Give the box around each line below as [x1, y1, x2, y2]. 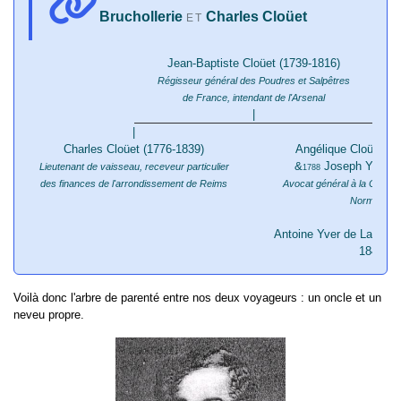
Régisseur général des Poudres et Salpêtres [158, 75, 350, 87]
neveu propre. [13, 308, 84, 322]
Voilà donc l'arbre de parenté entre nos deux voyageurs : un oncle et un [13, 291, 381, 305]
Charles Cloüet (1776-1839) [64, 142, 204, 157]
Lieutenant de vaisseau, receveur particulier [38, 161, 229, 173]
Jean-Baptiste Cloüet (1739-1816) [167, 56, 340, 71]
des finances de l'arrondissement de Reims [40, 178, 227, 190]
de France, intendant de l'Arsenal [183, 92, 325, 104]
